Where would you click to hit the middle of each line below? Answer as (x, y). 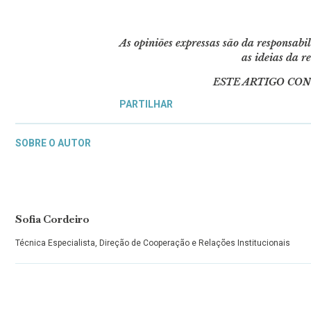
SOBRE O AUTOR (53, 143)
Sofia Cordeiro (52, 219)
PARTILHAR (146, 104)
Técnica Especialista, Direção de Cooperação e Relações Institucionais (153, 243)
